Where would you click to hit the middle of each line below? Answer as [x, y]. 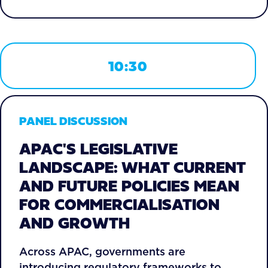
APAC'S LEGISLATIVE [98, 149]
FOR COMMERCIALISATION [119, 204]
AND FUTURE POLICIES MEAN [129, 186]
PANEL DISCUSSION [73, 121]
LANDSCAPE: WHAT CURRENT [132, 167]
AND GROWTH [74, 223]
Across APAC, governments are [102, 252]
